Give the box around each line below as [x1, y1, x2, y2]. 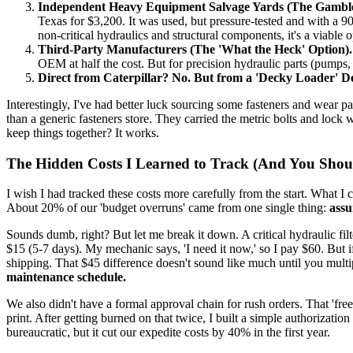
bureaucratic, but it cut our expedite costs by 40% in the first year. [6, 325, 330, 340]
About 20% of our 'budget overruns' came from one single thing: [6, 201, 329, 215]
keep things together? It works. [6, 125, 159, 139]
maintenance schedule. [6, 270, 126, 284]
